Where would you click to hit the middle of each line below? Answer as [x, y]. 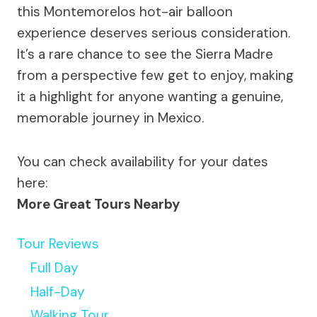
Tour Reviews [58, 244]
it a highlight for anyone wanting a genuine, [150, 97]
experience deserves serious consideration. [154, 33]
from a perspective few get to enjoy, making [155, 76]
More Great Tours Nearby [98, 204]
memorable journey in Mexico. [110, 118]
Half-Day [58, 292]
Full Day [54, 267]
